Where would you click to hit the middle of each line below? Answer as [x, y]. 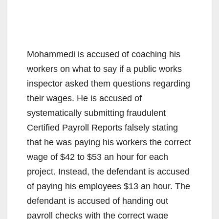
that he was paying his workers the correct [109, 142]
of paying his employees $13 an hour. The [109, 186]
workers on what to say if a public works [104, 69]
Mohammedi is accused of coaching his [104, 54]
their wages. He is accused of [84, 98]
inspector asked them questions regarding [109, 83]
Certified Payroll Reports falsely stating [102, 127]
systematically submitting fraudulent [96, 113]
